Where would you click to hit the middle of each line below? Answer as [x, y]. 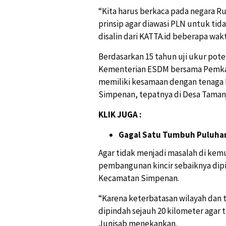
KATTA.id [155, 36]
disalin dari [119, 36]
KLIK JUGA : [120, 114]
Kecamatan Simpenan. [139, 178]
